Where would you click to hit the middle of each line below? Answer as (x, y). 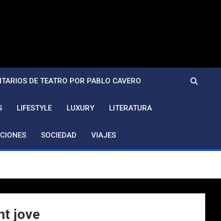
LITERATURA (130, 108)
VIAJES (104, 135)
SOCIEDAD (59, 135)
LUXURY (80, 108)
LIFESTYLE (34, 108)
